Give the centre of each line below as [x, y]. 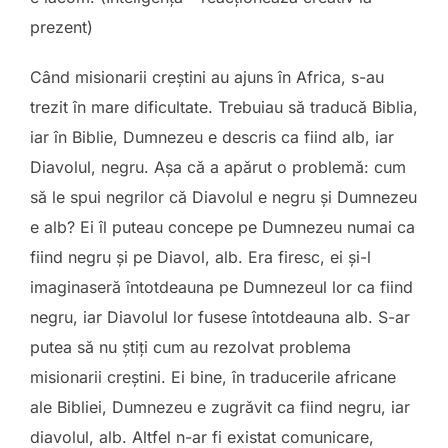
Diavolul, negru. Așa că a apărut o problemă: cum [218, 167]
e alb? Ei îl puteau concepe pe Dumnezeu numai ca [222, 227]
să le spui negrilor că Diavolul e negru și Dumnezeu [223, 197]
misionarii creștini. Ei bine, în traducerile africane [213, 377]
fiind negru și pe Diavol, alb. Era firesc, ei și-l [200, 257]
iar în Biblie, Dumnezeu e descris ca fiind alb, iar [212, 137]
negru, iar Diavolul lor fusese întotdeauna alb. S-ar [220, 317]
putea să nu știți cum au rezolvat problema [190, 347]
